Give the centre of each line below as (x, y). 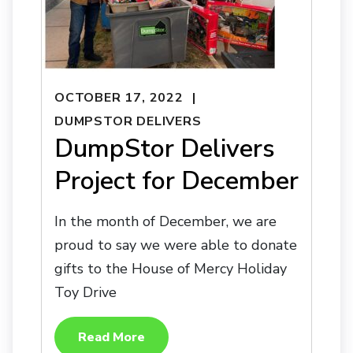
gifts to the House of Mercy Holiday (171, 269)
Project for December (176, 181)
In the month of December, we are (165, 222)
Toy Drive (85, 293)
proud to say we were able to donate (176, 245)
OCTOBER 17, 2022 (119, 97)
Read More (111, 338)
